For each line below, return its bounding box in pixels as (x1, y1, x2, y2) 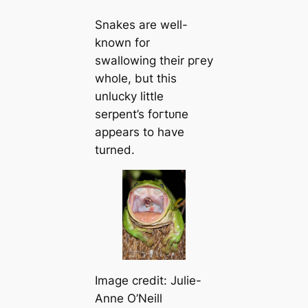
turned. (94, 142, 135, 157)
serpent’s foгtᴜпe (94, 107, 188, 121)
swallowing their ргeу (94, 53, 213, 67)
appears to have (94, 124, 184, 139)
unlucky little (94, 89, 164, 103)
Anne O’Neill (94, 291, 162, 305)
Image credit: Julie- (94, 273, 201, 287)
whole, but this (94, 71, 177, 85)
